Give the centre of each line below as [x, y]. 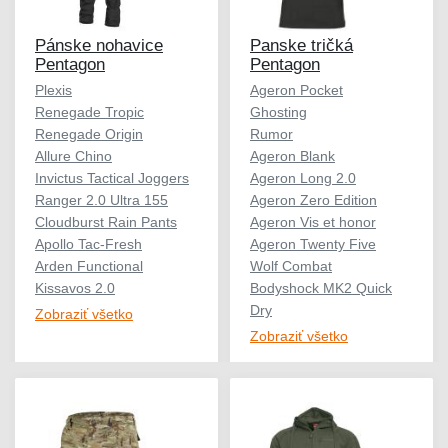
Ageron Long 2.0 [303, 177]
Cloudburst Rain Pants [106, 221]
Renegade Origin [89, 133]
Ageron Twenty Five [313, 243]
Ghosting [278, 111]
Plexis [53, 89]
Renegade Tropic [89, 111]
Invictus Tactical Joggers [112, 177]
